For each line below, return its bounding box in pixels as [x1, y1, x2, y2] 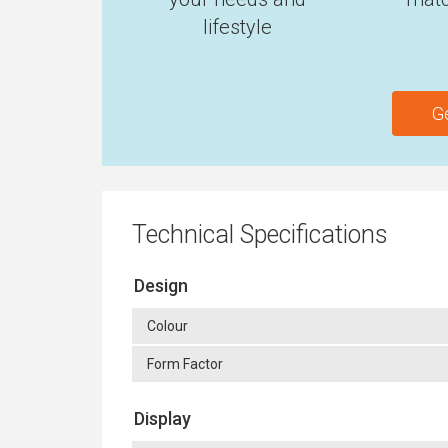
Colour [147, 318, 188, 334]
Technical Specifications [132, 220, 388, 249]
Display [134, 408, 191, 429]
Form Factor [147, 356, 223, 372]
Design [134, 275, 188, 296]
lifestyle [202, 15, 272, 39]
